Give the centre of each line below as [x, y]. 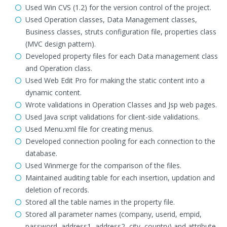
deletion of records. [57, 190]
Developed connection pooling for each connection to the [120, 141]
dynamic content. [53, 92]
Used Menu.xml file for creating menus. [89, 129]
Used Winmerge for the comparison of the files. [103, 165]
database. [41, 153]
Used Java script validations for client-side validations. [112, 117]
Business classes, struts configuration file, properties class [121, 32]
